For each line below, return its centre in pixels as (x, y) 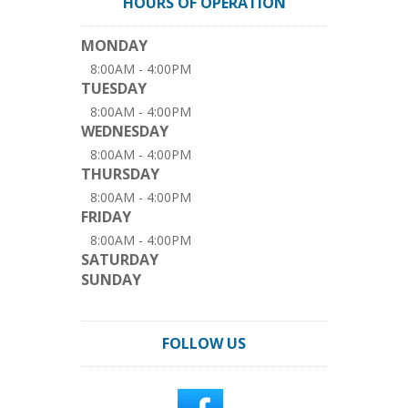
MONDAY (114, 46)
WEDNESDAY (125, 131)
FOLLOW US (204, 343)
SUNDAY (111, 280)
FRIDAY (106, 217)
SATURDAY (120, 260)
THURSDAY (120, 174)
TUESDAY (114, 88)
